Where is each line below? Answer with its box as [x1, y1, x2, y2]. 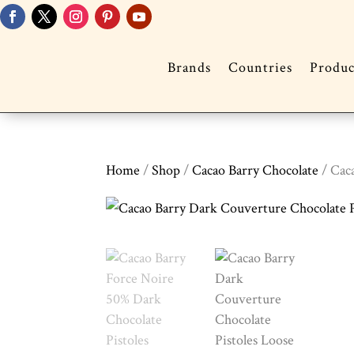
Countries [228, 58, 292, 77]
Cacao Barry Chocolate [192, 161, 319, 180]
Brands [167, 58, 211, 77]
